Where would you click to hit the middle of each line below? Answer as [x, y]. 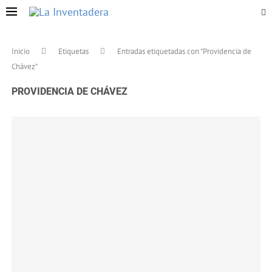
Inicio [21, 51]
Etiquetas [74, 51]
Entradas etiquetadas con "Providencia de [185, 51]
